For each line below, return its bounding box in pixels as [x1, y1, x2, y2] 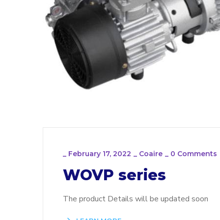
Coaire [139, 149, 163, 158]
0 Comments [170, 149, 217, 158]
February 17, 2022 [68, 149, 131, 158]
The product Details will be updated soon [63, 193, 208, 204]
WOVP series [63, 166, 166, 184]
